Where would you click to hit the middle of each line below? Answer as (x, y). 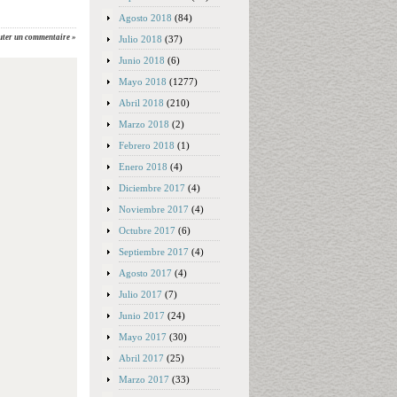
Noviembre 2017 (154, 209)
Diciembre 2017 (152, 188)
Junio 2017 (142, 315)
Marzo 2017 (144, 379)
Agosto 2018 (145, 18)
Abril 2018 (141, 103)
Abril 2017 (141, 358)
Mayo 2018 (143, 82)
